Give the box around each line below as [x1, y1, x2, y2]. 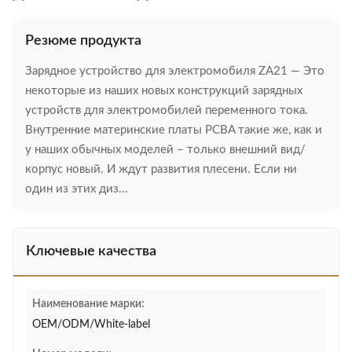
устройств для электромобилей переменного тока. [25, 104, 308, 116]
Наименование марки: [32, 299, 145, 310]
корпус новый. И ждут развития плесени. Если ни [25, 163, 297, 175]
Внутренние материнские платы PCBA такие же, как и [25, 124, 322, 136]
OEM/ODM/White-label [32, 319, 150, 330]
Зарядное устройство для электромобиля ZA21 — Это [25, 65, 324, 77]
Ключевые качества [26, 244, 156, 258]
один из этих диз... [25, 183, 128, 195]
